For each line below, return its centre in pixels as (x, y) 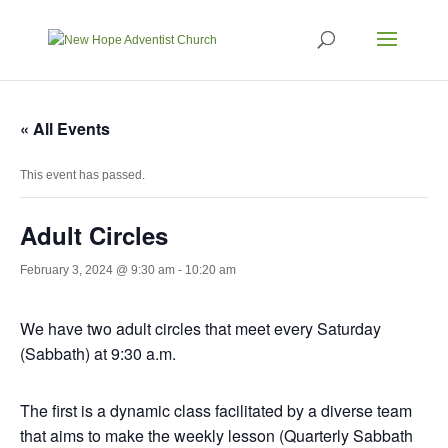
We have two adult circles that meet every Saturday (200, 328)
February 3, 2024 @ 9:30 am (97, 270)
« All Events (65, 128)
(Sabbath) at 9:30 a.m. (98, 353)
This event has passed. (82, 175)
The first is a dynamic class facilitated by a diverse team (216, 410)
